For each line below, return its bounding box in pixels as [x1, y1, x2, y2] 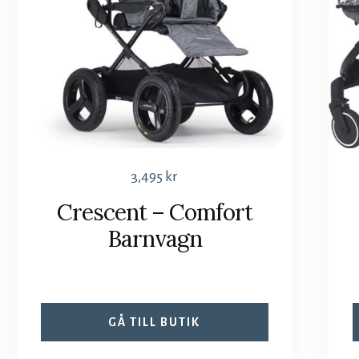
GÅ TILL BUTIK [108, 315, 201, 329]
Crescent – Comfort [56, 197, 252, 227]
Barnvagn [107, 224, 202, 253]
